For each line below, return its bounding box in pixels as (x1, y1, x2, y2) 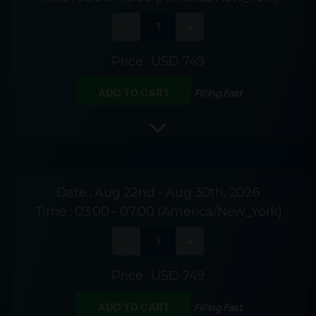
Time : (34, 204, 75, 220)
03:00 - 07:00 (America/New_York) (75, 204, 282, 220)
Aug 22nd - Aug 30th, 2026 (95, 185, 260, 201)
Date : (56, 185, 95, 201)
